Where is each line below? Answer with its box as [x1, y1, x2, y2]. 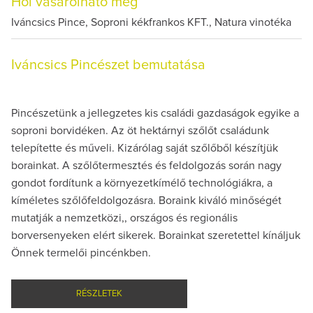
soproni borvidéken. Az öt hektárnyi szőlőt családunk [11, 124, 269, 136]
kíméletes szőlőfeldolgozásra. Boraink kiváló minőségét [11, 194, 282, 206]
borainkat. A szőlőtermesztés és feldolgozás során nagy [11, 159, 282, 171]
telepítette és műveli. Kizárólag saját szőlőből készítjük [11, 142, 278, 154]
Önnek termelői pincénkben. [11, 247, 151, 259]
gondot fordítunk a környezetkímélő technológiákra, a [11, 177, 272, 189]
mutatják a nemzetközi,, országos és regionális [11, 212, 238, 224]
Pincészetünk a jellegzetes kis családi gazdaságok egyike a [11, 107, 299, 119]
